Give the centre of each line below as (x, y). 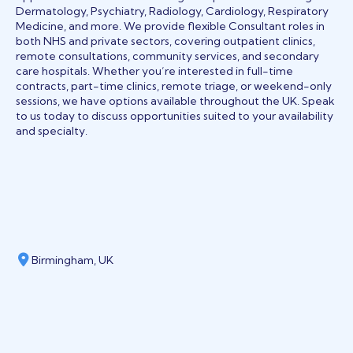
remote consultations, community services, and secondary (167, 56)
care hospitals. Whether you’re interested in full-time (154, 71)
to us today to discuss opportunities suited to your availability (175, 116)
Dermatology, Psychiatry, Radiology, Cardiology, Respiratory (172, 11)
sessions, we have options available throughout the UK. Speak (175, 101)
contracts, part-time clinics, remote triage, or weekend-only (174, 86)
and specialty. (52, 131)
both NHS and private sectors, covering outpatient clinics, (165, 41)
